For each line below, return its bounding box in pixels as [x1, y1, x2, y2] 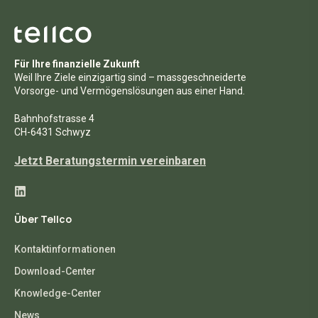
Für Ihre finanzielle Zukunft [14, 57, 140, 70]
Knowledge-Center [14, 287, 102, 299]
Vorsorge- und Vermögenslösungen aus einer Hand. [14, 84, 245, 97]
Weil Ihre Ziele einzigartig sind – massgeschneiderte [14, 71, 246, 83]
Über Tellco [14, 212, 72, 226]
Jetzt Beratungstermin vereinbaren [14, 153, 206, 168]
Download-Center [14, 265, 96, 277]
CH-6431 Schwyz [14, 126, 91, 138]
